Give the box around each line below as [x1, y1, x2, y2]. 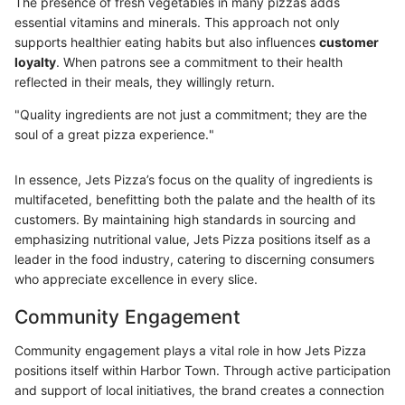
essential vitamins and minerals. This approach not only [14, 14, 340, 30]
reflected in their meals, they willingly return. [14, 73, 275, 89]
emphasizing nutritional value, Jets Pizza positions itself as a [14, 231, 371, 247]
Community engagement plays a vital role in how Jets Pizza [14, 343, 366, 359]
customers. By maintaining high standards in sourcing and [14, 211, 356, 227]
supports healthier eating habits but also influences [14, 33, 319, 50]
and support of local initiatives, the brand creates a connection [14, 382, 384, 399]
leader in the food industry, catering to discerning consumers [14, 250, 374, 267]
